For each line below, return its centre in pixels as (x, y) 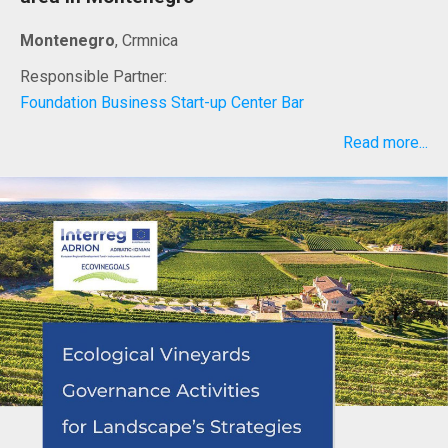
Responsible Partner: (93, 77)
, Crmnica (146, 41)
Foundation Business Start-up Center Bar (162, 103)
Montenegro (67, 41)
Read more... (385, 143)
